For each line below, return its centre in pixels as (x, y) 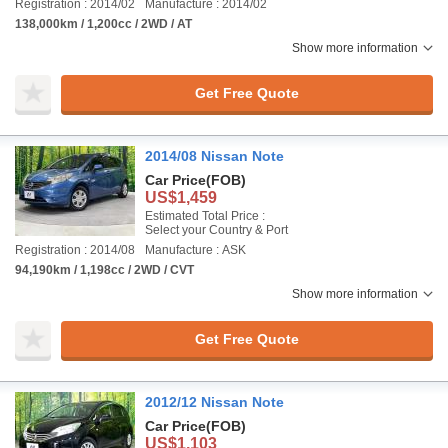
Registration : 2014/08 (75, 250)
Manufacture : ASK (195, 250)
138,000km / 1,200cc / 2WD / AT (103, 24)
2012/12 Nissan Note (214, 402)
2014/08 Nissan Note (214, 156)
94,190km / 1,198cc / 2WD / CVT (104, 270)
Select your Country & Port (216, 230)
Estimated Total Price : (205, 216)
